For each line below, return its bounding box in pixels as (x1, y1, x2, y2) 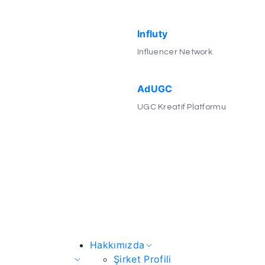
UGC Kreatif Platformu (137, 102, 226, 111)
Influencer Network (137, 47, 213, 56)
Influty (137, 27, 168, 40)
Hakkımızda (90, 238, 145, 251)
